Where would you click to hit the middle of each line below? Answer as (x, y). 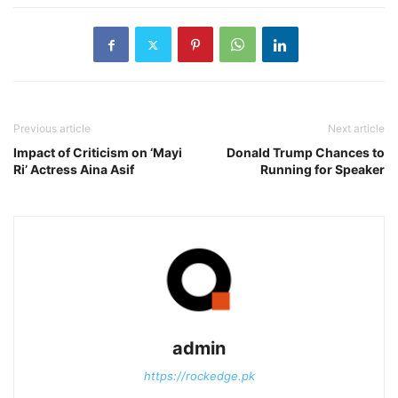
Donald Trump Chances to (306, 153)
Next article (356, 129)
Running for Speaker (322, 170)
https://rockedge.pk (199, 376)
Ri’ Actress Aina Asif (74, 170)
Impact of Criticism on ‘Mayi (98, 153)
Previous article (52, 129)
